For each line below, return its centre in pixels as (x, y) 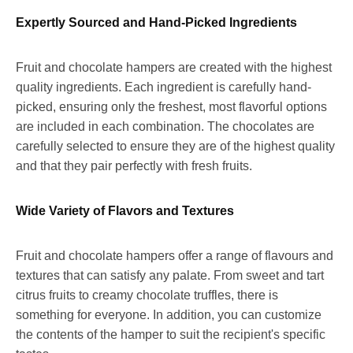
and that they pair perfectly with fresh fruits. (134, 166)
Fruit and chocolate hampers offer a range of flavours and (175, 256)
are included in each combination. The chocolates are (165, 127)
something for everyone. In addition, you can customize (169, 315)
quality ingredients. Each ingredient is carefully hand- (163, 87)
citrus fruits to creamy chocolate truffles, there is (147, 295)
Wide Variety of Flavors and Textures (125, 211)
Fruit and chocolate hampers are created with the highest (174, 68)
